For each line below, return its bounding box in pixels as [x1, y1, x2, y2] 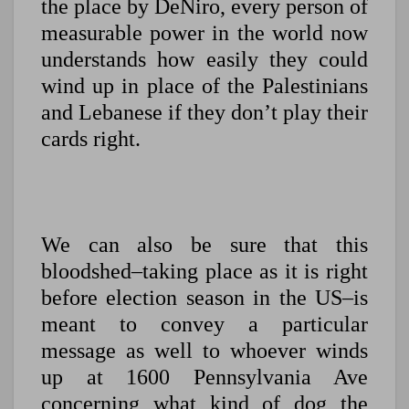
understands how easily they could [41, 47, 368, 72]
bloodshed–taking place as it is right [41, 259, 368, 284]
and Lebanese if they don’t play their [41, 100, 368, 125]
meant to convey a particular [41, 312, 368, 337]
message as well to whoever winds [41, 339, 368, 363]
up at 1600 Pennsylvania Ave [41, 365, 368, 390]
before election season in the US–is [41, 286, 368, 310]
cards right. [41, 127, 141, 152]
